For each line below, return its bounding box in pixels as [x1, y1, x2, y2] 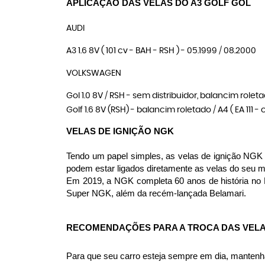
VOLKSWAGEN [66, 69, 121, 77]
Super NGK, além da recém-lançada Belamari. [66, 189, 246, 198]
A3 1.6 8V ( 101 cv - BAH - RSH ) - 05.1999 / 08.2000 [66, 47, 256, 55]
